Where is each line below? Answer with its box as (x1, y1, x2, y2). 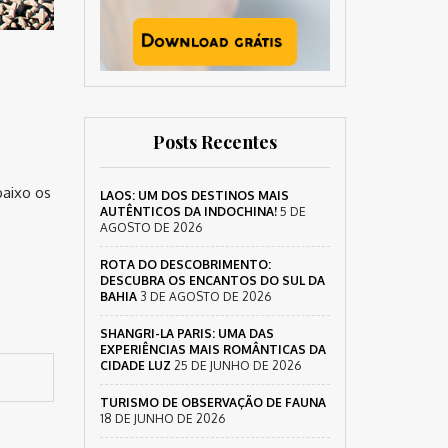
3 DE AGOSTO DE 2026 (139, 289, 271, 304)
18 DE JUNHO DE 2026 (99, 411, 225, 426)
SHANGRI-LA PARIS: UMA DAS (99, 326, 274, 341)
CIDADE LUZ (99, 358, 171, 373)
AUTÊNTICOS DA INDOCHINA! (99, 204, 277, 219)
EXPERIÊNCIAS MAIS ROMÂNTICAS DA (99, 342, 326, 357)
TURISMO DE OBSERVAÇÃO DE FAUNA (99, 395, 326, 410)
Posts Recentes (152, 130, 277, 154)
